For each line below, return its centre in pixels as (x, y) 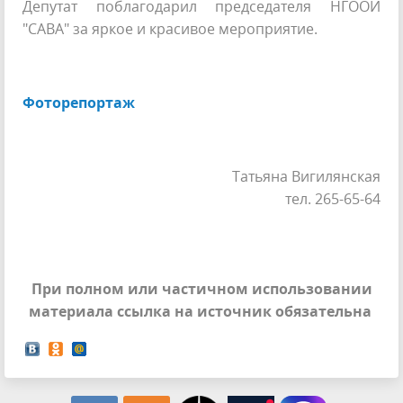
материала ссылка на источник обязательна (201, 311)
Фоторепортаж (79, 102)
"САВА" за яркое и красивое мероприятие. (172, 28)
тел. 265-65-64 (333, 198)
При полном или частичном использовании (201, 288)
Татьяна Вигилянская (306, 176)
